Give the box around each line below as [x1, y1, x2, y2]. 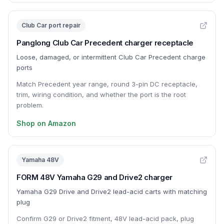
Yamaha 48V [21, 156, 59, 163]
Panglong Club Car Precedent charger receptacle [16, 38, 193, 47]
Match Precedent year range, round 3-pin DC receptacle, [16, 80, 197, 88]
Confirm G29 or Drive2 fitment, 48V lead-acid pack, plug [16, 214, 194, 222]
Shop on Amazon [16, 119, 76, 127]
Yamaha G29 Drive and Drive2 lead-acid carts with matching [16, 187, 207, 195]
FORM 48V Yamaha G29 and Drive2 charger [16, 172, 172, 182]
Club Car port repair [21, 21, 80, 29]
